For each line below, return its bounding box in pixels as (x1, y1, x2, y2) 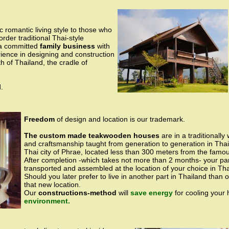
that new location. (24, 180, 81, 189)
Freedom (24, 115, 55, 123)
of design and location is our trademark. (55, 115, 185, 123)
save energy (130, 189, 175, 197)
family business (40, 42, 95, 50)
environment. (24, 197, 70, 205)
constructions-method (36, 189, 117, 197)
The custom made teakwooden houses (24, 131, 159, 140)
